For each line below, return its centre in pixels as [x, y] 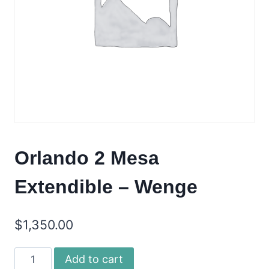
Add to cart [94, 259]
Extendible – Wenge [106, 187]
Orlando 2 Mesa [87, 158]
